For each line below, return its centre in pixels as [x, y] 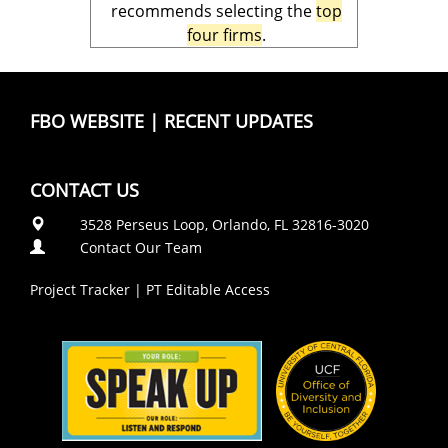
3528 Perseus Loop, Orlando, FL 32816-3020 [224, 224]
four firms [224, 35]
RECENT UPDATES [238, 121]
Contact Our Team [141, 247]
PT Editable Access [208, 289]
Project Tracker [80, 289]
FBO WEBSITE [87, 121]
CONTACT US [84, 190]
